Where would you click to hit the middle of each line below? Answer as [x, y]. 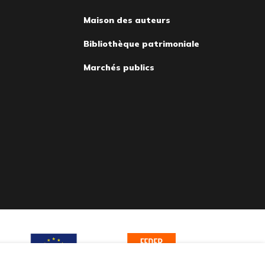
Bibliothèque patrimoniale [141, 43]
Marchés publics [119, 67]
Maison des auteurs [127, 20]
